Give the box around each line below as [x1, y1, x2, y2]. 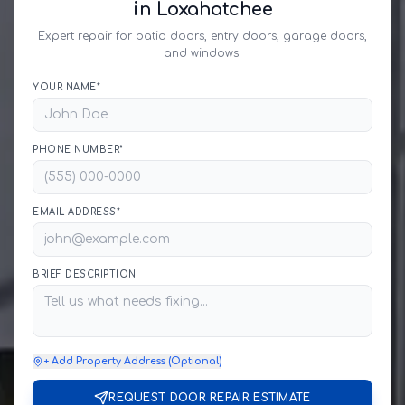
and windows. [164, 47, 241, 60]
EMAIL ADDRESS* [33, 207, 120, 217]
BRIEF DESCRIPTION [33, 269, 137, 279]
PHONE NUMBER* [33, 145, 124, 155]
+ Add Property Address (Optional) [43, 355, 221, 367]
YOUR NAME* [33, 82, 100, 92]
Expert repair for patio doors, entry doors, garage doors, [38, 30, 367, 42]
